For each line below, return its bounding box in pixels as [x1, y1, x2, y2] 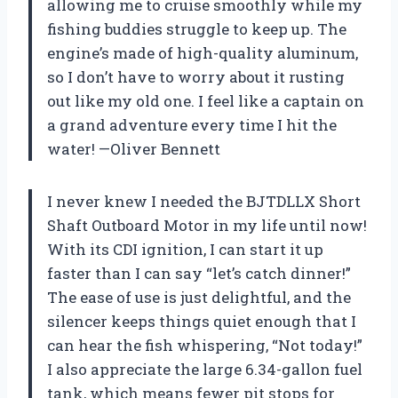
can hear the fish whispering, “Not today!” [47, 335, 362, 356]
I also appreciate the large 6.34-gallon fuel [47, 359, 362, 380]
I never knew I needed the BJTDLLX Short [47, 191, 361, 212]
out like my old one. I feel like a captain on [47, 91, 364, 112]
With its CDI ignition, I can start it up [47, 239, 323, 260]
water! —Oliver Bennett [47, 139, 220, 160]
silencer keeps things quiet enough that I [47, 311, 356, 332]
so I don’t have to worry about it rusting [47, 67, 345, 88]
